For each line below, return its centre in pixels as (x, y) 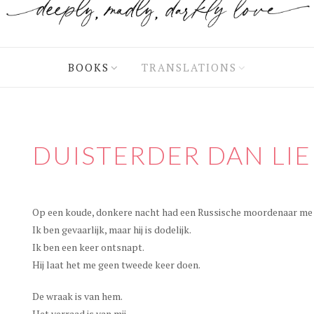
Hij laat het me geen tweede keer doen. (116, 265)
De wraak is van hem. (77, 296)
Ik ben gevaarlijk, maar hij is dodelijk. (111, 230)
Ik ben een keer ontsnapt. (88, 247)
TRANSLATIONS (189, 67)
